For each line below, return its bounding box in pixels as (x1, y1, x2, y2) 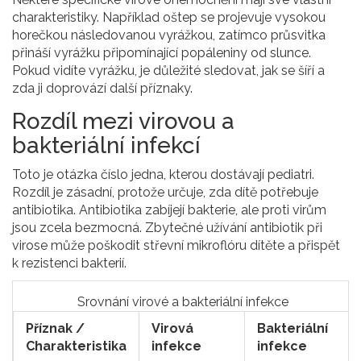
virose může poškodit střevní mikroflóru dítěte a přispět (12, 238, 340, 254)
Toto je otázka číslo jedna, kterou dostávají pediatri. (12, 167, 314, 183)
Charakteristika (26, 338, 127, 355)
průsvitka (271, 27, 326, 44)
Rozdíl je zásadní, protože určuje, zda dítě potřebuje (12, 185, 318, 201)
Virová (151, 321, 193, 337)
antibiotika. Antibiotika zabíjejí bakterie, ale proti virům (12, 202, 326, 218)
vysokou (275, 10, 326, 26)
